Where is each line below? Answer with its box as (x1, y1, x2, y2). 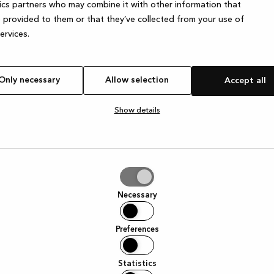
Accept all (224, 76, 266, 85)
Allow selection (105, 75, 169, 84)
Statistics (117, 259, 157, 268)
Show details (114, 106, 160, 114)
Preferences (115, 225, 159, 234)
